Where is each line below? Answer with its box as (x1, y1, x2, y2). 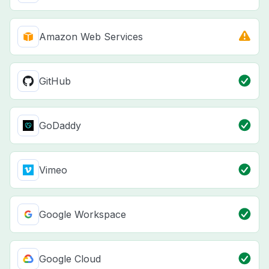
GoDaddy (39, 119, 81, 132)
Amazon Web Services (39, 31, 143, 43)
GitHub (39, 75, 71, 88)
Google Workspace (39, 208, 126, 221)
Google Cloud (39, 253, 101, 265)
